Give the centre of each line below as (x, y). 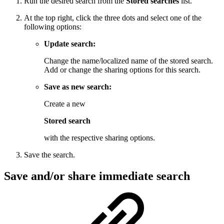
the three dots (114, 17)
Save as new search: (78, 86)
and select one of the (168, 17)
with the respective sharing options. (99, 137)
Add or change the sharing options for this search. (122, 69)
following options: (53, 26)
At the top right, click (58, 17)
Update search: (70, 43)
